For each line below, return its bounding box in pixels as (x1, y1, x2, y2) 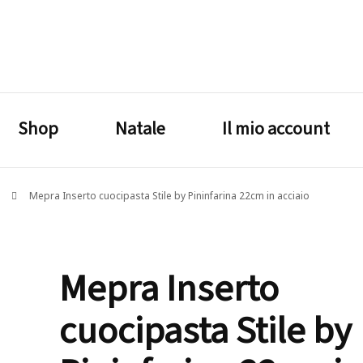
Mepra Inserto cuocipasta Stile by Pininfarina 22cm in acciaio (29, 189, 310, 203)
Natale (115, 116, 165, 139)
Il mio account (222, 116, 330, 139)
